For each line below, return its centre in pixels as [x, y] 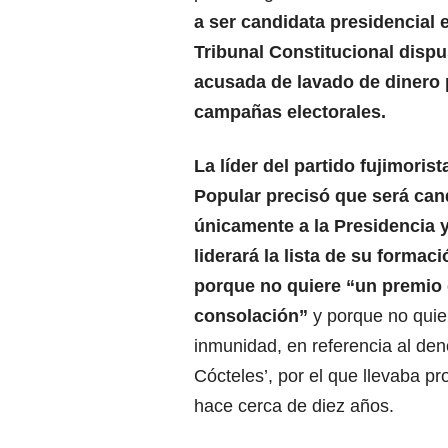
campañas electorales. [290, 112]
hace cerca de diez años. [294, 406]
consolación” [251, 316]
